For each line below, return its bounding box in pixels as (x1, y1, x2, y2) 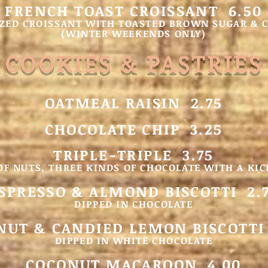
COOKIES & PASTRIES (4, 52, 263, 78)
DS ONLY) (157, 27, 206, 40)
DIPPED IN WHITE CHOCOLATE (54, 234, 213, 247)
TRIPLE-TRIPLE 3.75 (53, 145, 214, 165)
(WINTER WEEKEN (61, 27, 157, 40)
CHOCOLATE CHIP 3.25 (44, 119, 223, 139)
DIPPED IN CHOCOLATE (74, 197, 193, 211)
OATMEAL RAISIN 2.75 (44, 93, 223, 112)
